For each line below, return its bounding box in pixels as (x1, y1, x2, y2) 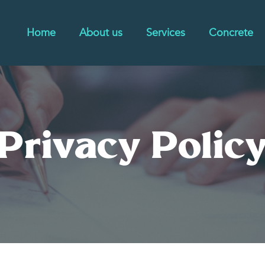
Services (146, 25, 185, 40)
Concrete (209, 25, 253, 40)
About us (79, 25, 122, 40)
